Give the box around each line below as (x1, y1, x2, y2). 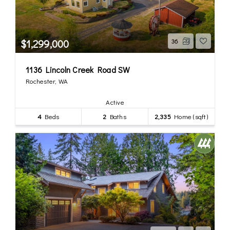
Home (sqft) (170, 111, 208, 121)
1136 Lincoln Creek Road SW (26, 64, 130, 75)
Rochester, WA (26, 76, 68, 85)
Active (106, 97, 124, 106)
